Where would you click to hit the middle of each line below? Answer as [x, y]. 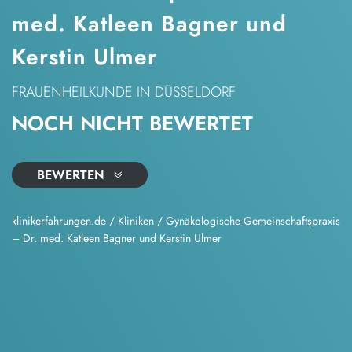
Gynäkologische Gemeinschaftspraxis [253, 220]
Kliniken [136, 220]
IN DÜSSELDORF [186, 92]
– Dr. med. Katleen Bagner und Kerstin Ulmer [117, 238]
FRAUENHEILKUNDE [72, 92]
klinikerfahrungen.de [59, 220]
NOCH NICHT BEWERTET [132, 123]
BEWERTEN [73, 174]
